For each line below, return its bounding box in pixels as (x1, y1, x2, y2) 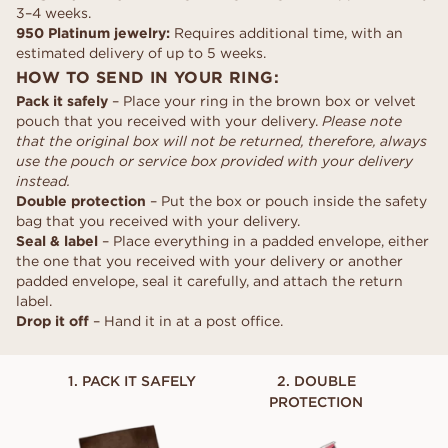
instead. (16, 172, 70, 190)
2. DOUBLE (276, 372, 356, 390)
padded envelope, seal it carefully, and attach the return (16, 272, 403, 290)
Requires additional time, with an (170, 24, 403, 42)
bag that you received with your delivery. (16, 212, 300, 230)
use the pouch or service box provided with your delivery (16, 152, 413, 170)
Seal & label (16, 232, 98, 250)
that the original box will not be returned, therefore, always (16, 132, 427, 150)
